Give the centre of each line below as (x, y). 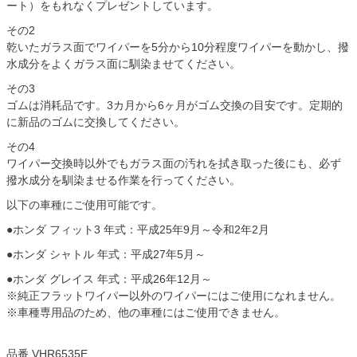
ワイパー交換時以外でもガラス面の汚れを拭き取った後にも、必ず (174, 163)
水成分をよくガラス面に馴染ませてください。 (124, 63)
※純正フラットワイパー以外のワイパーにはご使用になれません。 (174, 295)
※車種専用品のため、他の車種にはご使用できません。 (146, 312)
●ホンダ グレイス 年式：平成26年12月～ (109, 279)
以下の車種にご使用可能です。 (84, 204)
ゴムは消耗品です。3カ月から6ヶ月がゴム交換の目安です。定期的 (175, 105)
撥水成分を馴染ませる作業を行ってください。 (124, 180)
